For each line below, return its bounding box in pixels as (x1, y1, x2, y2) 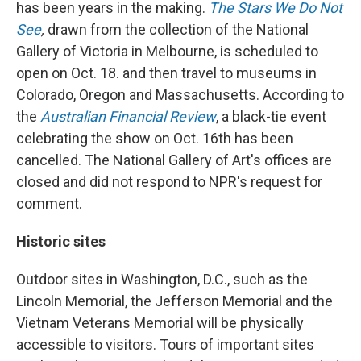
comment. (16, 195, 82, 212)
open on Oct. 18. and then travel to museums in (16, 64, 317, 81)
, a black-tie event (216, 108, 326, 125)
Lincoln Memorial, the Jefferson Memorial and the (16, 293, 333, 309)
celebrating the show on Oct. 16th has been (16, 130, 293, 147)
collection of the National (149, 21, 309, 38)
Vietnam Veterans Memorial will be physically (16, 314, 304, 331)
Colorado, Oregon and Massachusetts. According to (16, 86, 344, 103)
